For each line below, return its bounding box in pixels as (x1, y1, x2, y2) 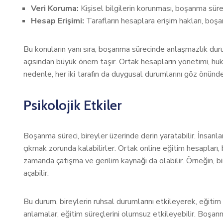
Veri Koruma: (31, 3, 79, 14)
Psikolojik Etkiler (23, 97, 121, 113)
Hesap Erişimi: (31, 15, 84, 26)
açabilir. (23, 168, 49, 179)
